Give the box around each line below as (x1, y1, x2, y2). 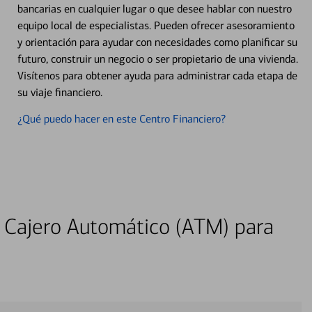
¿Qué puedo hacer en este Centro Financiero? (17, 111, 226, 125)
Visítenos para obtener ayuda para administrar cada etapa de (17, 68, 297, 82)
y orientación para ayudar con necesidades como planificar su (17, 35, 297, 49)
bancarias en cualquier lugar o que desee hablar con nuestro (17, 1, 292, 15)
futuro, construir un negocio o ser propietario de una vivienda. (17, 52, 298, 65)
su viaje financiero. (17, 85, 102, 99)
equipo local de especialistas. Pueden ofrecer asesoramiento (17, 18, 295, 32)
